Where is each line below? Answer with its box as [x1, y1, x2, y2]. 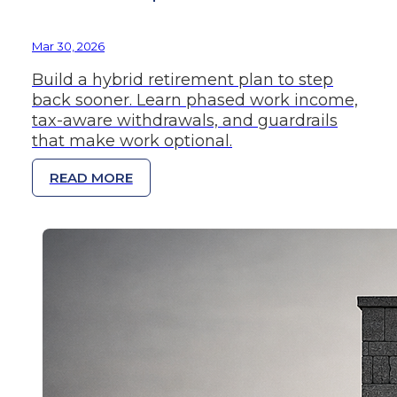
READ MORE [49, 169, 133, 187]
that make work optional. [32, 131, 232, 152]
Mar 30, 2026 [32, 39, 105, 54]
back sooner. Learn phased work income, [32, 90, 358, 111]
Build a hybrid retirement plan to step [32, 70, 333, 90]
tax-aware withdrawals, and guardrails [32, 111, 338, 131]
